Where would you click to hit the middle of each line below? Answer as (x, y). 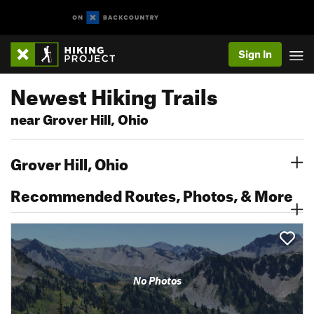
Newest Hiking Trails (114, 93)
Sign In (255, 54)
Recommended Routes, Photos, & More (152, 193)
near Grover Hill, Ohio (80, 117)
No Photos (157, 280)
